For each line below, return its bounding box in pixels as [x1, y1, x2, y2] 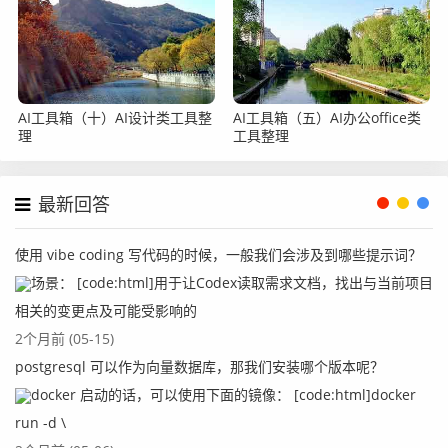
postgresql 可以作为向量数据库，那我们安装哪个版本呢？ [15, 357, 384, 376]
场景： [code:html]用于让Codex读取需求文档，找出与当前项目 [31, 273, 433, 292]
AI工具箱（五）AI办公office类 [233, 108, 422, 127]
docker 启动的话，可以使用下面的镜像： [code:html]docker [31, 385, 416, 404]
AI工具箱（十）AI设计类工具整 [18, 108, 212, 127]
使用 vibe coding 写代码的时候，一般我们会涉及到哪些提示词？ [15, 245, 422, 264]
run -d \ [15, 413, 66, 432]
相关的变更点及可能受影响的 [15, 301, 197, 320]
